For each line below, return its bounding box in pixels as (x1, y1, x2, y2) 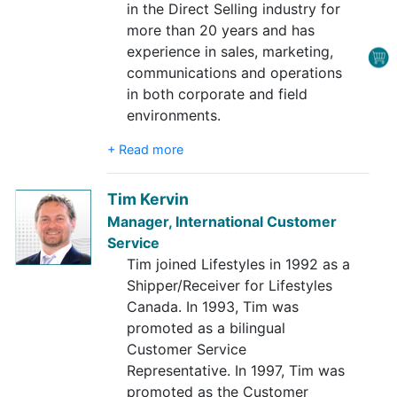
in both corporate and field (127, 84, 307, 103)
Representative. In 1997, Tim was (127, 361, 345, 379)
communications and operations (127, 63, 342, 82)
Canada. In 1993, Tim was (127, 297, 299, 315)
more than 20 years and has (127, 20, 315, 39)
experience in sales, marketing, (127, 42, 333, 60)
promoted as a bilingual (127, 318, 285, 337)
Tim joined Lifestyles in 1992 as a (127, 254, 350, 273)
